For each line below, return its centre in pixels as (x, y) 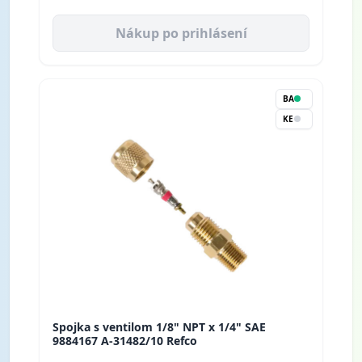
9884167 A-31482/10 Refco (125, 340)
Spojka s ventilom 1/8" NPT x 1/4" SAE (159, 326)
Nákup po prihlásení (181, 33)
